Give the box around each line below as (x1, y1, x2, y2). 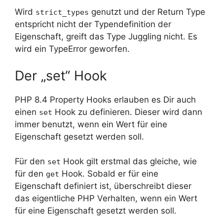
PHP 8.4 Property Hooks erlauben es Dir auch (15, 94, 196, 105)
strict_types (36, 8, 89, 17)
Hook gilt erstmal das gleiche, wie (61, 156, 197, 167)
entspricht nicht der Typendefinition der (15, 19, 171, 30)
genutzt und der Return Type (89, 7, 205, 17)
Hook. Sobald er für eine (59, 169, 158, 179)
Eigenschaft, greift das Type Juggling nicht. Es (15, 32, 197, 42)
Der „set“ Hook (15, 67, 107, 84)
